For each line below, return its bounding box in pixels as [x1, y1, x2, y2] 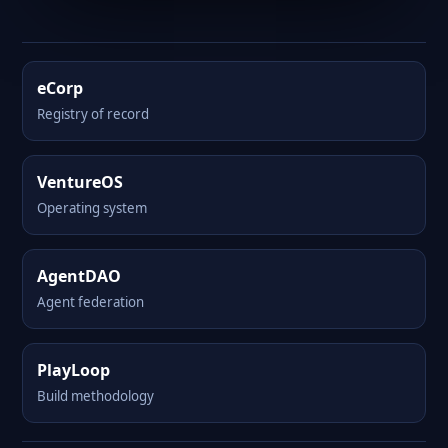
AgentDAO [37, 265, 121, 287]
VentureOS [37, 171, 123, 193]
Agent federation [37, 293, 144, 311]
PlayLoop [37, 359, 110, 381]
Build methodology [37, 387, 154, 405]
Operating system [37, 199, 147, 217]
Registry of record [37, 105, 149, 123]
